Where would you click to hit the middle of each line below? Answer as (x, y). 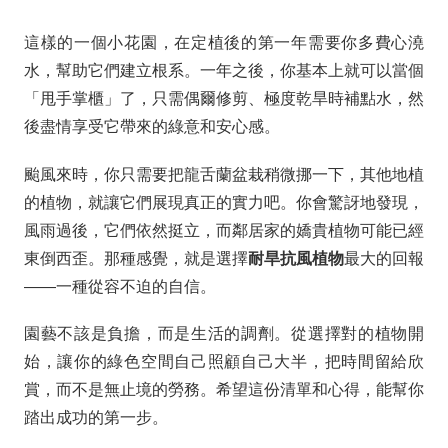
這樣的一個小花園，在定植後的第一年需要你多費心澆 (224, 43)
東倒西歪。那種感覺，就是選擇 (136, 258)
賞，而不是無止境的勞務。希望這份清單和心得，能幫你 (224, 389)
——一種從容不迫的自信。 (120, 286)
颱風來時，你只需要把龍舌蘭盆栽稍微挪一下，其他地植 (224, 174)
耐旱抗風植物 (296, 258)
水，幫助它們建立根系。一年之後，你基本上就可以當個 (224, 71)
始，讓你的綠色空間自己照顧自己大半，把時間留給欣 (224, 361)
